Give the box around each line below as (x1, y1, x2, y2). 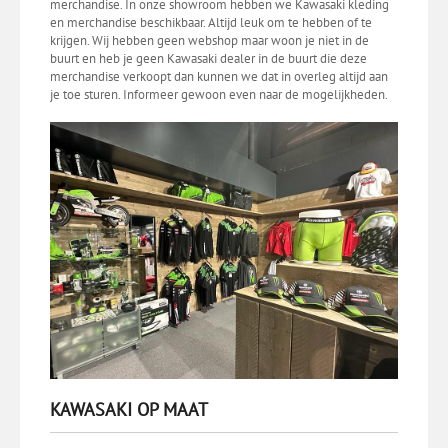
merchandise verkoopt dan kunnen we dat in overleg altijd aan (50, 67, 388, 85)
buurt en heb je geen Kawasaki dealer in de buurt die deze (50, 49, 367, 67)
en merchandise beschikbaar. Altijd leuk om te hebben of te (50, 13, 372, 31)
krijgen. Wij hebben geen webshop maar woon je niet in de (50, 31, 369, 49)
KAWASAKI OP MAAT (50, 397, 208, 421)
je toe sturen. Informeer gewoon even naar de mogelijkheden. (50, 85, 388, 103)
